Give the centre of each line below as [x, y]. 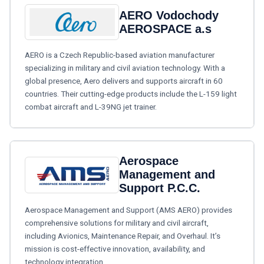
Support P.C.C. [160, 188]
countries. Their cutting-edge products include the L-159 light [131, 94]
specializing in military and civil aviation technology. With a [125, 68]
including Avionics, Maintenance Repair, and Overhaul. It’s [123, 236]
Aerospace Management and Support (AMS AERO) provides [128, 210]
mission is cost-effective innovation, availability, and [115, 249]
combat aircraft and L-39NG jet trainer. [91, 107]
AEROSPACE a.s [165, 29]
